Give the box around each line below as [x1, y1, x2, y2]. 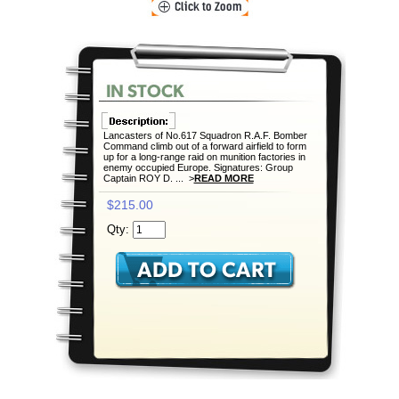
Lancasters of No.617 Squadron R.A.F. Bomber [102, 130, 307, 141]
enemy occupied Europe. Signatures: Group [102, 162, 293, 173]
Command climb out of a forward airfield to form [102, 141, 306, 151]
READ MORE [193, 173, 254, 183]
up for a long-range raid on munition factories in [102, 151, 305, 162]
